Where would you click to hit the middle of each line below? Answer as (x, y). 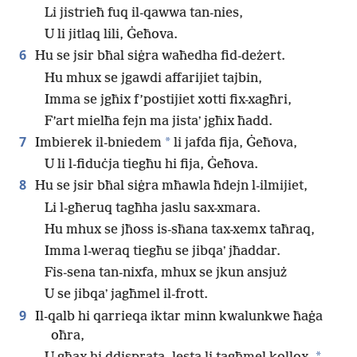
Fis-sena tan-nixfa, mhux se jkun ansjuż (166, 273)
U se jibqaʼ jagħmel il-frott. (126, 295)
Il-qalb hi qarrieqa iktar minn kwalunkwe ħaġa (177, 316)
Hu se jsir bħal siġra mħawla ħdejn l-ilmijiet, (170, 186)
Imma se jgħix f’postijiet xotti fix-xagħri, (168, 100)
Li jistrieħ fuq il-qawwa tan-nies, (144, 13)
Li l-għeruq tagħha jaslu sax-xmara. (153, 208)
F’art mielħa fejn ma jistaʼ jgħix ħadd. (159, 121)
